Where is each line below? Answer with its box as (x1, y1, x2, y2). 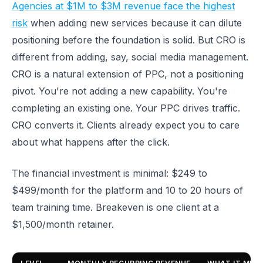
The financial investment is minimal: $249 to (12, 167, 207, 179)
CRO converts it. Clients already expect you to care (12, 119, 240, 131)
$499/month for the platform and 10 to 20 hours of (12, 184, 243, 196)
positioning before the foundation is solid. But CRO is (12, 34, 245, 46)
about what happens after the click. (12, 136, 170, 148)
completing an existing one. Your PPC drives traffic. (12, 102, 240, 114)
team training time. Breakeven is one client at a (12, 201, 219, 213)
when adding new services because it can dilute (28, 17, 242, 29)
